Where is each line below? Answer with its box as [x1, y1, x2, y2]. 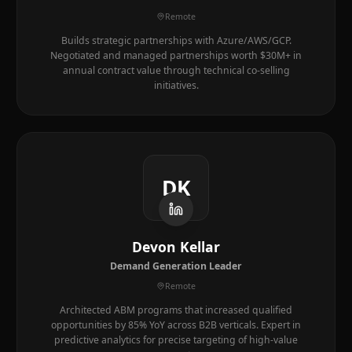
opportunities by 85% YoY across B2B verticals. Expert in [51, 318, 301, 332]
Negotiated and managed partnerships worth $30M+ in [50, 49, 302, 62]
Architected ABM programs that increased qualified [60, 303, 292, 317]
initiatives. [153, 79, 199, 92]
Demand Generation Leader [110, 258, 242, 273]
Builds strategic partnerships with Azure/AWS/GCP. [60, 34, 291, 47]
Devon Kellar [132, 237, 220, 256]
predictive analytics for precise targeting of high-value [54, 333, 298, 346]
